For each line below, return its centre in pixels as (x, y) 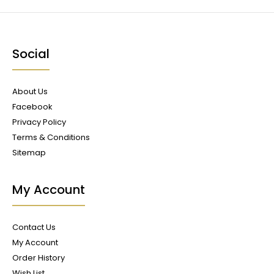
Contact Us (34, 227)
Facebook (32, 107)
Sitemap (29, 153)
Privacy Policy (39, 122)
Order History (39, 258)
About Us (30, 91)
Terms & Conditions (51, 137)
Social (31, 54)
